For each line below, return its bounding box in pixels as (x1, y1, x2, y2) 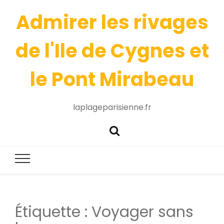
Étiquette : (15, 201, 91, 223)
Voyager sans (91, 201, 193, 223)
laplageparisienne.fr (72, 101, 151, 113)
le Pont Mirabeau (30, 66, 194, 92)
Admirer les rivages (15, 9, 208, 35)
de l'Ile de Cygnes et (15, 37, 209, 64)
